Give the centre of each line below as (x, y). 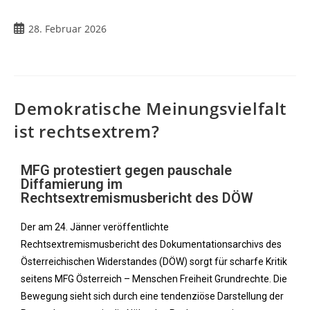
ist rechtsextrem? (87, 131)
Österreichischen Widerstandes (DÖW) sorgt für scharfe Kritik (154, 261)
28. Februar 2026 (67, 28)
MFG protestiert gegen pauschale (126, 170)
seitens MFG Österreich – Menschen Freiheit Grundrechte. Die (154, 279)
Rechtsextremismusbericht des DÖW (137, 198)
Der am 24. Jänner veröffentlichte (95, 227)
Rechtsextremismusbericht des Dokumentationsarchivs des (151, 244)
